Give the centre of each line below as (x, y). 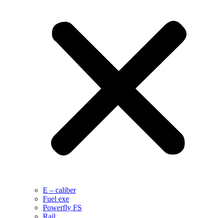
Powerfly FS (62, 207)
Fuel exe (56, 199)
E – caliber (59, 190)
